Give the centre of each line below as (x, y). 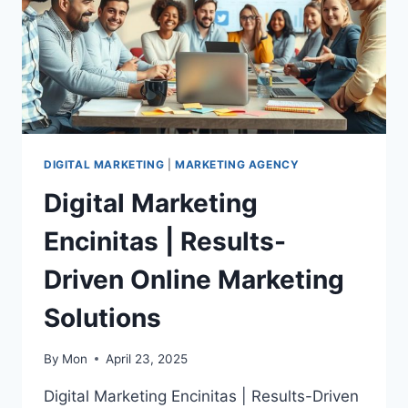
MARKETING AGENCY (237, 165)
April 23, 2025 (147, 358)
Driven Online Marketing (194, 279)
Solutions (102, 317)
